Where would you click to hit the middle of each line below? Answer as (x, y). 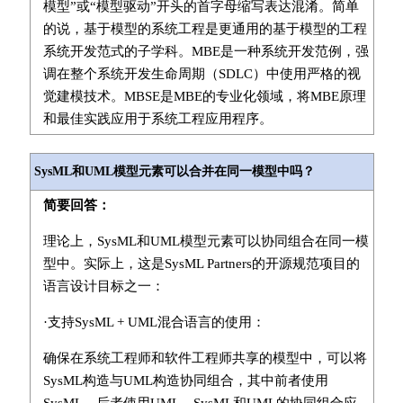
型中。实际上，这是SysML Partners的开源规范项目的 (201, 264)
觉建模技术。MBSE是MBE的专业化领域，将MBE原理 (204, 96)
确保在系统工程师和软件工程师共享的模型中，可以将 (205, 358)
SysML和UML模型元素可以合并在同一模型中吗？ (174, 171)
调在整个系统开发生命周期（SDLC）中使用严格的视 (201, 74)
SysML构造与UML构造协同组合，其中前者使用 (185, 381)
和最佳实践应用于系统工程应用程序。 (157, 119)
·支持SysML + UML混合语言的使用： (154, 322)
